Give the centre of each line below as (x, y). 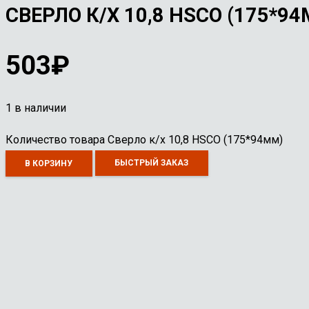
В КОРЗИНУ (49, 163)
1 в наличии (36, 108)
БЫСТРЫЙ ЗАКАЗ (152, 163)
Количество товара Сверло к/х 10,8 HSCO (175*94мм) (144, 139)
